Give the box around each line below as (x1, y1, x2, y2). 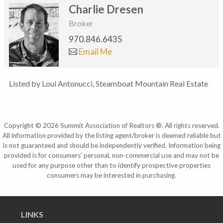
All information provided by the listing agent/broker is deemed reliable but (2, 131, 221, 139)
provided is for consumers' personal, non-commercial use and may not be (4, 151, 219, 159)
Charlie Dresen (69, 2, 143, 16)
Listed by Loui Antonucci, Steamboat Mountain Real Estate (9, 78, 208, 88)
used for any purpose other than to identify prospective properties (12, 161, 211, 169)
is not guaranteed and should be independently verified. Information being (2, 141, 221, 149)
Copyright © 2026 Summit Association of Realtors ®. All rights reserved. (3, 121, 220, 129)
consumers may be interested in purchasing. (47, 171, 176, 179)
